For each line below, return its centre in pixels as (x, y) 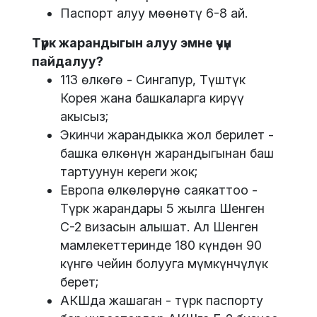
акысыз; (84, 117)
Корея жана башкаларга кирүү (152, 98)
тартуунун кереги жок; (129, 172)
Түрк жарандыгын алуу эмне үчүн (132, 43)
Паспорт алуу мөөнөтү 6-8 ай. (154, 13)
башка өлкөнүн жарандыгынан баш (167, 154)
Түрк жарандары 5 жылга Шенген (162, 209)
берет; (79, 282)
